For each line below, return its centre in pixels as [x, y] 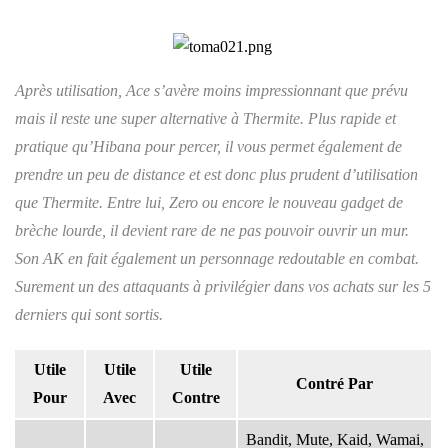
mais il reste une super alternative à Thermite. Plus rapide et [205, 118]
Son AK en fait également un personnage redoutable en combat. [217, 258]
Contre [195, 397]
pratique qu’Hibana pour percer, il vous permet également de [208, 146]
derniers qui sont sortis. [89, 314]
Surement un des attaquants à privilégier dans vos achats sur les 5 [223, 286]
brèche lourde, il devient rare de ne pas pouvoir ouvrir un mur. [212, 230]
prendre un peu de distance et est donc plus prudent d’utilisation [216, 174]
